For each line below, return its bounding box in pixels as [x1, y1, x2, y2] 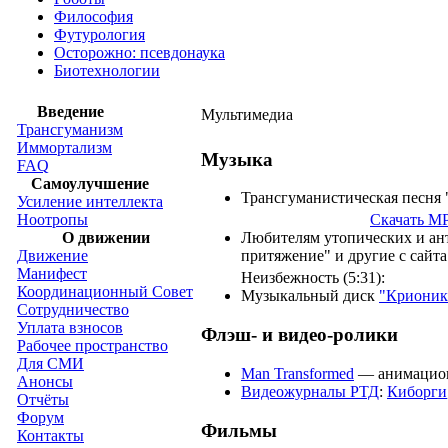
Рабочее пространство [17, 337, 168, 354]
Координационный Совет [17, 283, 193, 300]
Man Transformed [241, 364, 354, 382]
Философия [54, 8, 133, 25]
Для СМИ [17, 355, 84, 372]
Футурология [54, 26, 145, 43]
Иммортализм [17, 139, 112, 156]
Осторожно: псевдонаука [54, 44, 225, 61]
